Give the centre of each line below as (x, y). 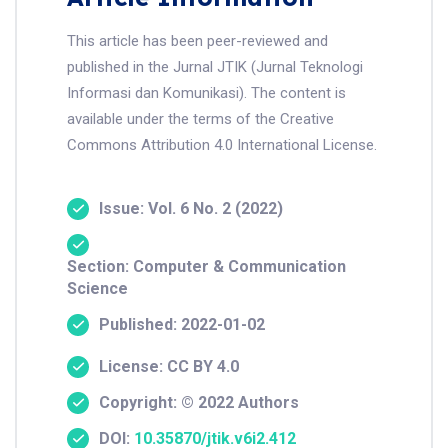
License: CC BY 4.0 (169, 367)
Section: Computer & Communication (206, 267)
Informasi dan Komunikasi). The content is (206, 93)
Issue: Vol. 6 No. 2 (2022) (191, 209)
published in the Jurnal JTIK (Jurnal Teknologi (215, 67)
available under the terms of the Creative (200, 119)
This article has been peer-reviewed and (197, 41)
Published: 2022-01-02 (182, 325)
